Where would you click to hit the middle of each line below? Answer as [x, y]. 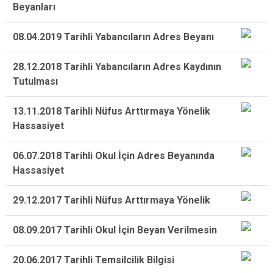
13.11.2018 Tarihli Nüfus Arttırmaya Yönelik [112, 111]
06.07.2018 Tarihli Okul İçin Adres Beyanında [114, 156]
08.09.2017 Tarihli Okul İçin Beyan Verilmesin [115, 230]
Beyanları [34, 7]
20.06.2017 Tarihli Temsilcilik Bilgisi [94, 260]
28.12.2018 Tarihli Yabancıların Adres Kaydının [117, 67]
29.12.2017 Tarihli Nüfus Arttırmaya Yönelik [112, 200]
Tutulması [35, 81]
